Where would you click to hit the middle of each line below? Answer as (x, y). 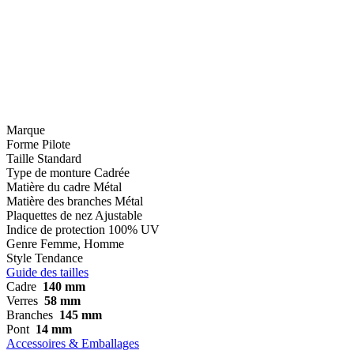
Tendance (59, 258)
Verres (22, 300)
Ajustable (119, 215)
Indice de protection (56, 229)
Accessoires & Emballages (73, 343)
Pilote (56, 144)
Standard (59, 158)
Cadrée (112, 172)
